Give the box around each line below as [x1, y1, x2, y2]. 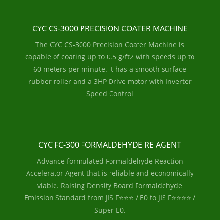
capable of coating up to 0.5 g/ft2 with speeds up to [25, 52, 195, 61]
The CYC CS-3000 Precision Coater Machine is [35, 40, 185, 49]
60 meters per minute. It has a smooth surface [33, 64, 187, 74]
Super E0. [94, 205, 126, 215]
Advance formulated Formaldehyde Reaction [36, 156, 183, 165]
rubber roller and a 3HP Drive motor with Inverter [28, 77, 192, 86]
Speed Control [86, 89, 134, 98]
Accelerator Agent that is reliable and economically [26, 168, 194, 178]
